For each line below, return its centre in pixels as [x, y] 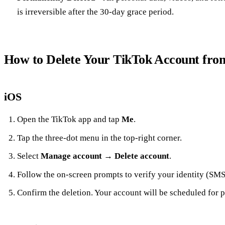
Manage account [71, 156]
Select [29, 156]
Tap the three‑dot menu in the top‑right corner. [99, 138]
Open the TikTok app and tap [69, 120]
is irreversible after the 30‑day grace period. [95, 12]
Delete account [142, 156]
